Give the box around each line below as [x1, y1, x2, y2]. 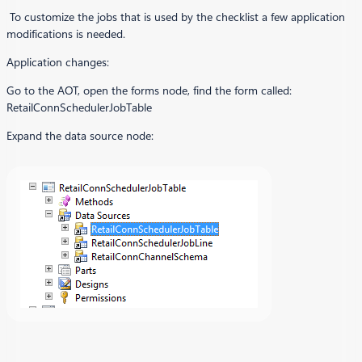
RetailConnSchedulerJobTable [6, 101, 152, 115]
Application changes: [6, 56, 109, 69]
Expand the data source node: [6, 129, 154, 143]
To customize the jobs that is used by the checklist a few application [6, 11, 345, 24]
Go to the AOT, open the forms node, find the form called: [6, 84, 292, 98]
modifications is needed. [6, 27, 125, 41]
